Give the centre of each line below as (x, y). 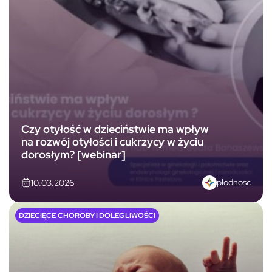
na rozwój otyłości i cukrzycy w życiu (112, 141)
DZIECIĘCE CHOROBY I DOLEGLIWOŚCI (87, 215)
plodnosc (234, 182)
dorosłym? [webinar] (73, 154)
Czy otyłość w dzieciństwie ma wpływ (115, 129)
